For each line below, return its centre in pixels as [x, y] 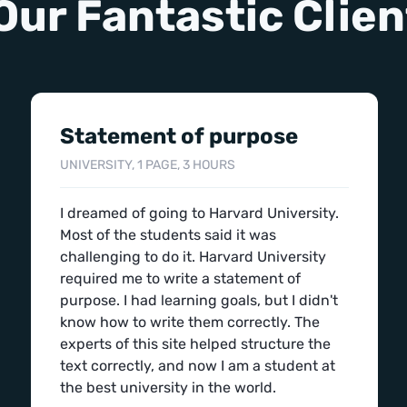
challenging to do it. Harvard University [193, 257]
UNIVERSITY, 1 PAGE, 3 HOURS [148, 165]
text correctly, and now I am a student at [198, 366]
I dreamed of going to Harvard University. [199, 213]
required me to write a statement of [180, 278]
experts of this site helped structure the [195, 344]
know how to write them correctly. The [190, 322]
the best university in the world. [168, 387]
